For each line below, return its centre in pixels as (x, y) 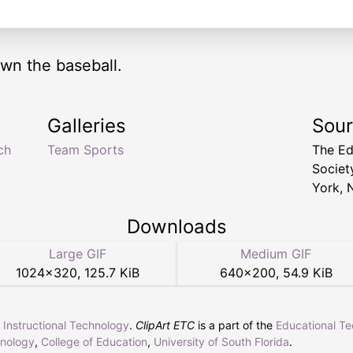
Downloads (176, 227)
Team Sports (85, 150)
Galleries (87, 126)
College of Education (94, 342)
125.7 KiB (111, 273)
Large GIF (77, 254)
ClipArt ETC (165, 325)
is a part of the (235, 325)
